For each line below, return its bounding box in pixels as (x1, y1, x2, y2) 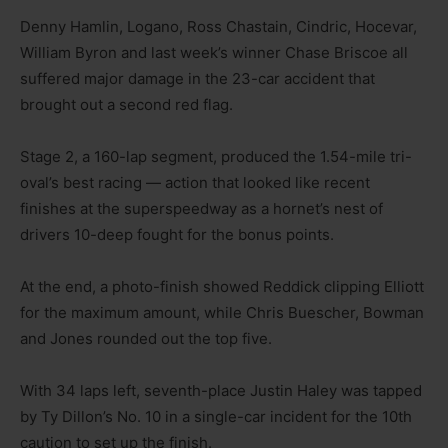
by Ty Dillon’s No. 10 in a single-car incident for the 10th (20, 406, 412, 426)
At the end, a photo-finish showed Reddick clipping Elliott (20, 276, 424, 296)
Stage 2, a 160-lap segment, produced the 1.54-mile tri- (20, 146, 412, 166)
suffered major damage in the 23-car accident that (20, 68, 375, 88)
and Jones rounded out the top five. (20, 328, 272, 348)
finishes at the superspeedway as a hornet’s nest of (20, 198, 383, 218)
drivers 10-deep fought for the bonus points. (20, 224, 334, 244)
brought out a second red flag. (20, 94, 233, 114)
